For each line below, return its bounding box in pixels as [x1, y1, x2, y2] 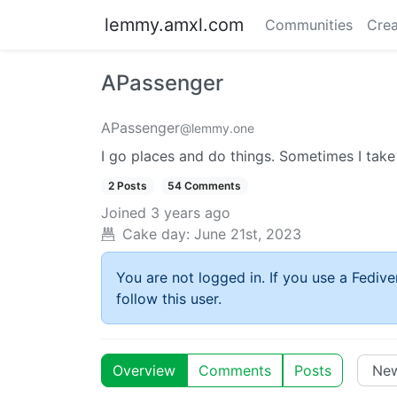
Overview [113, 362, 175, 380]
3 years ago [151, 204, 230, 222]
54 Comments [167, 179, 242, 192]
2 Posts [107, 179, 147, 192]
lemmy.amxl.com [105, 14, 244, 35]
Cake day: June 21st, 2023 [122, 225, 301, 244]
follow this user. [116, 290, 222, 308]
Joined [101, 204, 151, 222]
